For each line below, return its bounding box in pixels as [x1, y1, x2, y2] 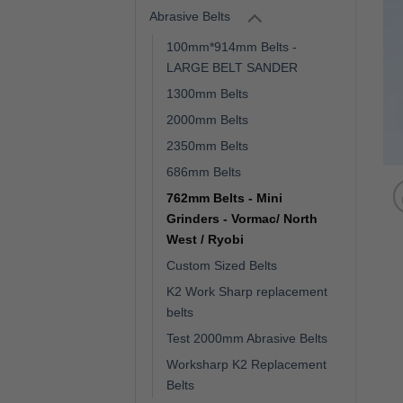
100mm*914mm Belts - [166, 40, 297, 55]
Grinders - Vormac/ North [166, 211, 318, 227]
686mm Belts [166, 165, 241, 180]
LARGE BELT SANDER [166, 60, 298, 76]
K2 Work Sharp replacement [166, 284, 327, 300]
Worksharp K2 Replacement [166, 357, 327, 372]
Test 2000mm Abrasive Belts [166, 331, 327, 346]
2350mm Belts [166, 139, 248, 154]
